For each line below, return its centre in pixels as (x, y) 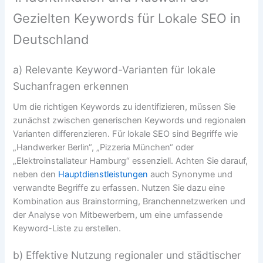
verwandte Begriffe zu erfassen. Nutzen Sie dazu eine (119, 188)
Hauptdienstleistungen (103, 174)
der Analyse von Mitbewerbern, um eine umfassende (118, 215)
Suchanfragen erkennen (71, 86)
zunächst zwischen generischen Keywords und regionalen (130, 120)
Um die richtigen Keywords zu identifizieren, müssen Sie (124, 107)
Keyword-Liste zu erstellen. (67, 228)
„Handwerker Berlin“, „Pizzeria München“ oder (104, 147)
